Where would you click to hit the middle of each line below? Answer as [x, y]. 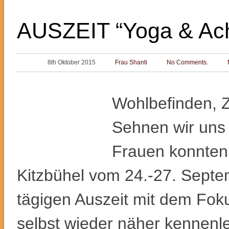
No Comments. [187, 62]
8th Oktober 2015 [72, 62]
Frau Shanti [131, 62]
